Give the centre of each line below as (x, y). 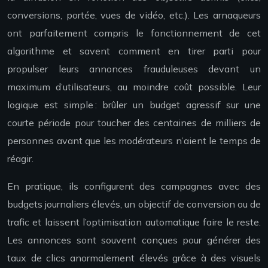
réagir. (20, 159)
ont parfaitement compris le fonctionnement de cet (134, 33)
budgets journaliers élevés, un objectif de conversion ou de (134, 204)
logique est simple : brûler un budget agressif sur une (134, 105)
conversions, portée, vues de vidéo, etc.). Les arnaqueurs (134, 15)
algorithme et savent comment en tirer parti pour (134, 51)
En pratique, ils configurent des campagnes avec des (134, 186)
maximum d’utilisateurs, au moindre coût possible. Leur (134, 87)
